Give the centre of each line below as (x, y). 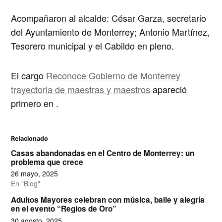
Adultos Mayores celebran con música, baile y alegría (108, 200)
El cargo (29, 75)
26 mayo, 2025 (35, 174)
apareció (169, 89)
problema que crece (47, 162)
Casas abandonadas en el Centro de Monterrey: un (103, 153)
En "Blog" (26, 184)
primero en (34, 103)
